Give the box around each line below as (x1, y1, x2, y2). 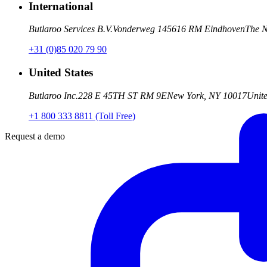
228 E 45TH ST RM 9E (78, 90, 167, 101)
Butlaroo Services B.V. (29, 24, 113, 35)
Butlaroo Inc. (29, 90, 78, 101)
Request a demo (5, 131, 65, 141)
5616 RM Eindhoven (167, 24, 245, 35)
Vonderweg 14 (113, 24, 167, 35)
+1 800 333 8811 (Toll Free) (29, 110, 135, 121)
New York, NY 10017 (167, 90, 247, 101)
